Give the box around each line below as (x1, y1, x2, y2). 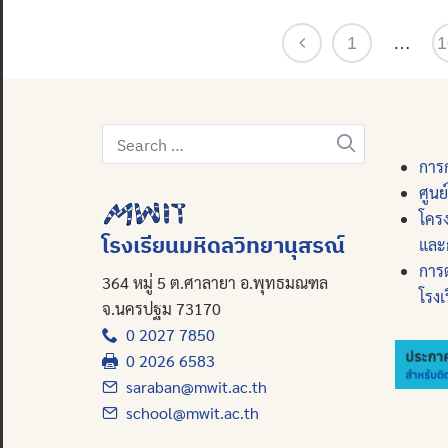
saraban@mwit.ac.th (118, 375, 267, 397)
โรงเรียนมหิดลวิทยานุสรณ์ (102, 229, 345, 259)
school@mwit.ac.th (118, 401, 259, 423)
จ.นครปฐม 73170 (102, 297, 221, 319)
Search (103, 127, 155, 148)
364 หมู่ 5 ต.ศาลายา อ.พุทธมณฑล (102, 271, 328, 293)
